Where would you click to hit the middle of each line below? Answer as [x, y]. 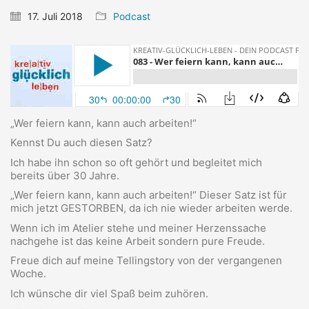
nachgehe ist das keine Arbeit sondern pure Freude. [138, 241]
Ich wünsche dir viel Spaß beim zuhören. [109, 293]
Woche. [28, 274]
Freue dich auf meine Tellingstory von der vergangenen [146, 261]
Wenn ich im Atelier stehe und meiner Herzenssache [138, 228]
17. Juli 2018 [55, 17]
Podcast [132, 17]
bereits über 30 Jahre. [65, 175]
